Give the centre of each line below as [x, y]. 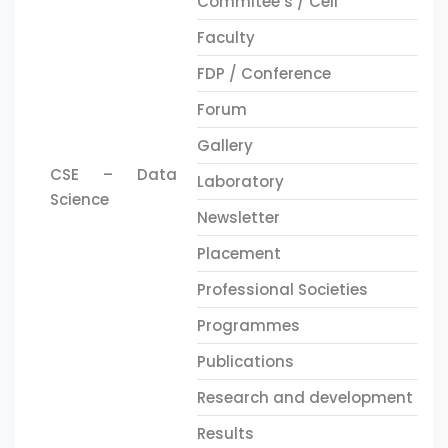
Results [226, 433]
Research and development [305, 397]
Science [79, 199]
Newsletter [239, 217]
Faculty [226, 37]
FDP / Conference [264, 73]
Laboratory [241, 181]
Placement [239, 253]
